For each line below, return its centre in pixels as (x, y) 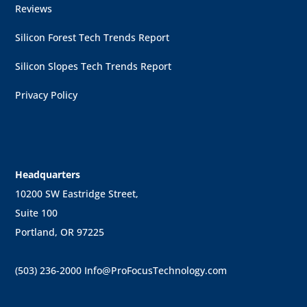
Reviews (34, 9)
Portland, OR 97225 (60, 232)
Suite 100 (37, 213)
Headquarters (48, 175)
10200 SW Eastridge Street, (77, 194)
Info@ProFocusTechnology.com (156, 271)
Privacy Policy (47, 95)
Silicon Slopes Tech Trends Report (94, 66)
